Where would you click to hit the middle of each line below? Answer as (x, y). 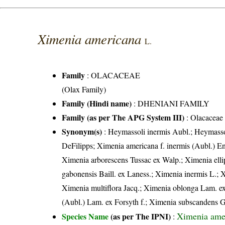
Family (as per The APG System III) (123, 117)
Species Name (86, 216)
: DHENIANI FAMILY (171, 103)
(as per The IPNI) (141, 216)
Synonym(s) (82, 131)
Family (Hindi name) (97, 103)
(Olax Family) (84, 89)
